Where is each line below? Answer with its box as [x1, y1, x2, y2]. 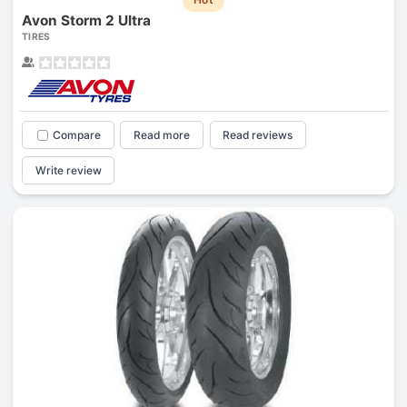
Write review [35, 163, 102, 177]
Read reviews [223, 128, 293, 143]
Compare [52, 128, 101, 143]
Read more [134, 128, 191, 143]
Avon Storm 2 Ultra [21, 12, 151, 30]
